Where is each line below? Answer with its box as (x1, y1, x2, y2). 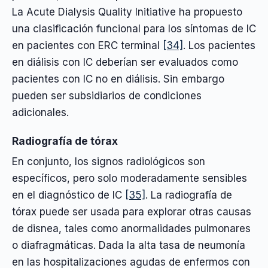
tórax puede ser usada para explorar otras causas (12, 206, 251, 218)
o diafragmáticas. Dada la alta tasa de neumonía (12, 239, 245, 252)
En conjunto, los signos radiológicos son (12, 156, 205, 168)
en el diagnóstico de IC (12, 189, 125, 202)
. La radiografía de (145, 189, 232, 202)
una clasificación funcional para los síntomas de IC (12, 22, 256, 35)
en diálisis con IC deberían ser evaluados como (12, 56, 238, 68)
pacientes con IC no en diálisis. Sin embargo (12, 72, 224, 85)
